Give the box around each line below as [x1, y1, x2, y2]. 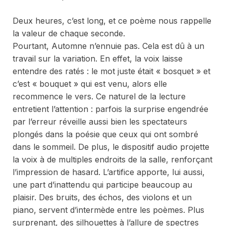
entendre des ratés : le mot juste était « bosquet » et [13, 66, 210, 76]
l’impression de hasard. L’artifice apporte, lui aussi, [13, 166, 205, 177]
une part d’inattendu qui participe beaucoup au [13, 179, 192, 190]
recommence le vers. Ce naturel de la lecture [13, 91, 186, 101]
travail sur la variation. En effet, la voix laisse [13, 53, 183, 64]
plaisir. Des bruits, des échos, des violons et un [13, 192, 192, 202]
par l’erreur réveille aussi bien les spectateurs [13, 116, 187, 127]
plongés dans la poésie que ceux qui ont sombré [13, 129, 198, 139]
